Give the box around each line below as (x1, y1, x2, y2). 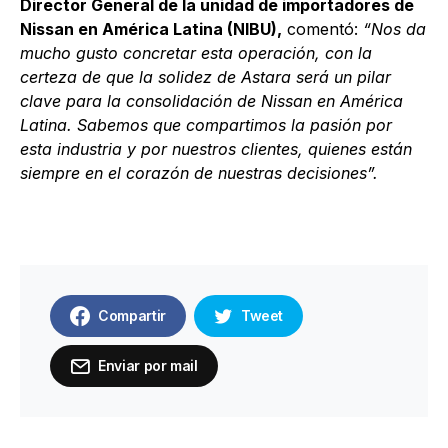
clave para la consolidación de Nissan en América (20, 91, 403, 111)
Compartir (98, 307, 166, 324)
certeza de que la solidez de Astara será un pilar (20, 67, 391, 87)
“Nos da (363, 19, 426, 39)
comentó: (282, 19, 363, 39)
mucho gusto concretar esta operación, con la (20, 43, 372, 63)
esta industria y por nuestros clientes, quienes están (20, 139, 412, 159)
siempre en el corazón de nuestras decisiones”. (20, 163, 378, 183)
